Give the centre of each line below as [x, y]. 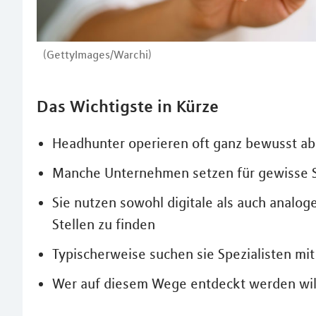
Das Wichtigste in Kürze [128, 106]
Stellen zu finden [104, 224]
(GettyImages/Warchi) [97, 54]
